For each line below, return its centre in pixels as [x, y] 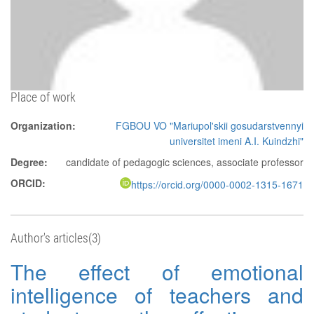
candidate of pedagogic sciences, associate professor [185, 162]
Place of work [43, 97]
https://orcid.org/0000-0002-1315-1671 [217, 185]
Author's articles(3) [56, 238]
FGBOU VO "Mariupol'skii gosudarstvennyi [210, 125]
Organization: [43, 125]
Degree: [29, 162]
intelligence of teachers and [157, 295]
